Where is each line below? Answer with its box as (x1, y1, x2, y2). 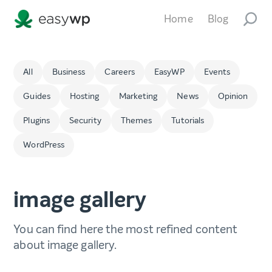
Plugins (23, 115, 50, 127)
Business (52, 66, 86, 78)
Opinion (217, 90, 248, 103)
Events (203, 66, 231, 78)
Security (69, 115, 101, 127)
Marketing (118, 90, 158, 103)
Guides (23, 90, 50, 103)
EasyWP (154, 66, 185, 78)
